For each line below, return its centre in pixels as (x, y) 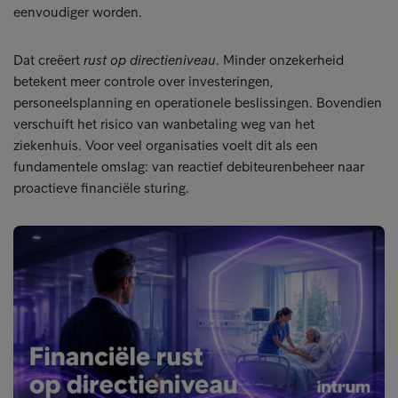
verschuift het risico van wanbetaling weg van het (164, 124)
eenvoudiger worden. (78, 12)
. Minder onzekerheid (280, 60)
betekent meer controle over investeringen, (143, 81)
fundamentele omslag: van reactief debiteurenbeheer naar (189, 167)
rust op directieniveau (150, 60)
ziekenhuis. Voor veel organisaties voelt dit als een (166, 145)
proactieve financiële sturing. (101, 188)
